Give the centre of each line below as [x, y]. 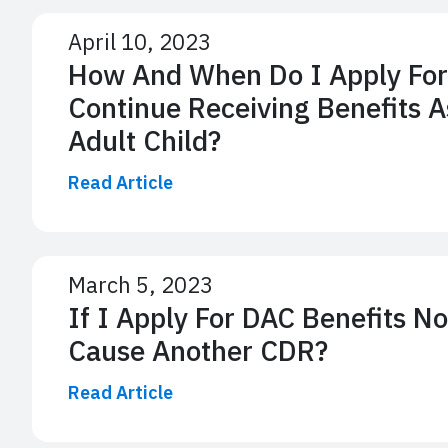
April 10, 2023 [139, 41]
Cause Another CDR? [198, 350]
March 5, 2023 [140, 284]
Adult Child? [144, 140]
